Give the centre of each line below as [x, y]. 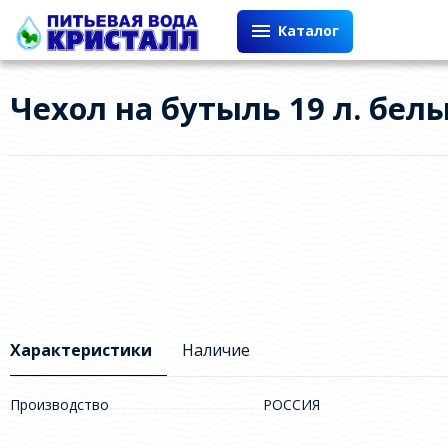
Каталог [308, 31]
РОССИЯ [291, 405]
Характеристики [80, 350]
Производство [59, 405]
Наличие [215, 350]
